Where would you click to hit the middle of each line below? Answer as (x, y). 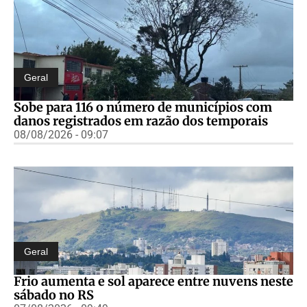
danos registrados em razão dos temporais (141, 121)
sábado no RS (54, 295)
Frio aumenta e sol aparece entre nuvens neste (153, 281)
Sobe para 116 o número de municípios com (143, 107)
